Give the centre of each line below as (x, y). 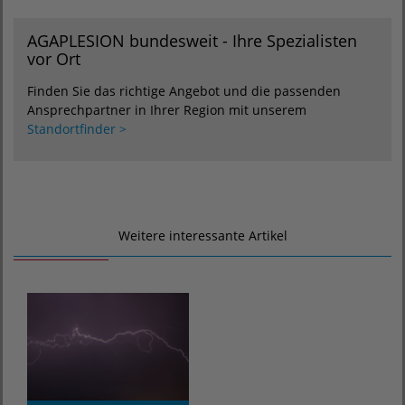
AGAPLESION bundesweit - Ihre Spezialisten (192, 41)
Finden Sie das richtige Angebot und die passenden (184, 91)
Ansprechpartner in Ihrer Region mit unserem (167, 110)
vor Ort (54, 59)
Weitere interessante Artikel (202, 235)
